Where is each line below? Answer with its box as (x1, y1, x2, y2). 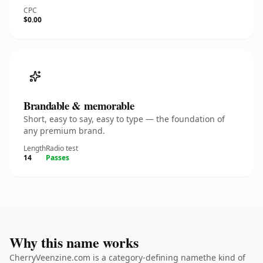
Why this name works (9, 232, 139, 252)
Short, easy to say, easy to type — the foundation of (23, 113, 225, 124)
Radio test (46, 143, 78, 153)
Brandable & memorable (23, 97, 134, 113)
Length (23, 143, 46, 153)
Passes (46, 153, 69, 163)
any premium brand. (23, 125, 105, 136)
